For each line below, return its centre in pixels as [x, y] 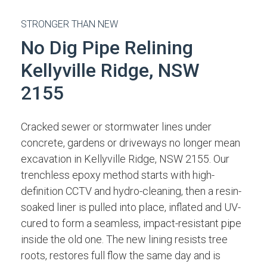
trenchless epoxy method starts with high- [118, 175]
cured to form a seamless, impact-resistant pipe [131, 223]
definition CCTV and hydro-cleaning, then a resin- [131, 191]
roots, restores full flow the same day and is [121, 255]
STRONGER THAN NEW [69, 24]
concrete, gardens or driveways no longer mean [131, 143]
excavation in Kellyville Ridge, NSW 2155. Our [125, 159]
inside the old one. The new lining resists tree [124, 239]
